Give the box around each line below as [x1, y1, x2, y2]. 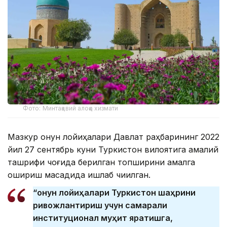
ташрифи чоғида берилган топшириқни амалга [8, 157, 195, 168]
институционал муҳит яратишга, [33, 213, 173, 223]
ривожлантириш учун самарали [33, 200, 167, 211]
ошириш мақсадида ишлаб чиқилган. [8, 170, 150, 180]
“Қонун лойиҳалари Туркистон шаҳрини [33, 187, 196, 198]
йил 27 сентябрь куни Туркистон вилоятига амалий [8, 144, 218, 155]
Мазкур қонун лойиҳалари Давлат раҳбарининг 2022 [8, 132, 219, 142]
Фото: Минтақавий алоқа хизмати [23, 104, 119, 112]
